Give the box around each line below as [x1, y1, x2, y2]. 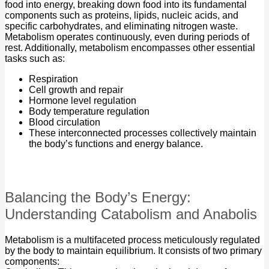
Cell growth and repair [29, 85, 123, 95]
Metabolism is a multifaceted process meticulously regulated [5, 235, 260, 246]
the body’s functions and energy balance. [29, 139, 203, 150]
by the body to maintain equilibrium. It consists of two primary [5, 246, 262, 256]
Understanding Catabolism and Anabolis [5, 206, 257, 223]
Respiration [29, 74, 78, 85]
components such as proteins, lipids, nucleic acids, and [5, 10, 238, 21]
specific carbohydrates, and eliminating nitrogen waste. [5, 21, 238, 32]
